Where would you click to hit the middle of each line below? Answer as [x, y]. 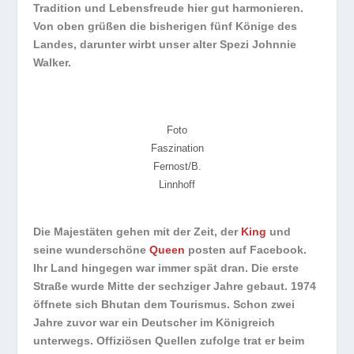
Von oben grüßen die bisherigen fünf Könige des [166, 26]
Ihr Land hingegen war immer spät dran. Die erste [166, 267]
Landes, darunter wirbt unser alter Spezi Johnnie [165, 44]
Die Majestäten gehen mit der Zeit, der [137, 231]
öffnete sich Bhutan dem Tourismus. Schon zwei [164, 304]
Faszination [177, 148]
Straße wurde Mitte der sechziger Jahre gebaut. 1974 [175, 286]
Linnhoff [177, 184]
